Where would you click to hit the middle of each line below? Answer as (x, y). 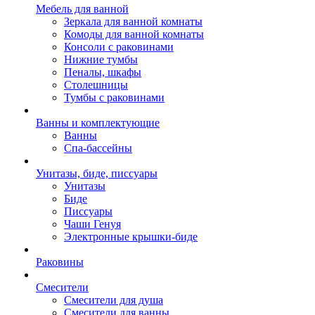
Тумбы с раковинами (114, 97)
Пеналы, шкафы (103, 72)
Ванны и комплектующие (98, 123)
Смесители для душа (114, 300)
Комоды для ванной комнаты (134, 34)
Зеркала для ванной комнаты (133, 21)
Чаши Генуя (92, 224)
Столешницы (96, 85)
